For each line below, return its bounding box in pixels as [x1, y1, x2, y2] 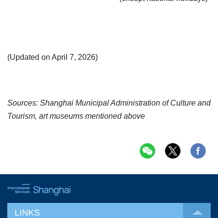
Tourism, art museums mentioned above [7, 112, 145, 121]
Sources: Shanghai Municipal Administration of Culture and [7, 99, 211, 108]
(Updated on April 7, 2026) [7, 53, 98, 62]
